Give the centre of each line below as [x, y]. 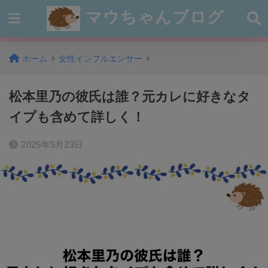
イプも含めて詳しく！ [77, 117]
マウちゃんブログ [152, 16]
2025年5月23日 [52, 144]
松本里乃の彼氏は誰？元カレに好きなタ [130, 97]
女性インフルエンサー [100, 59]
